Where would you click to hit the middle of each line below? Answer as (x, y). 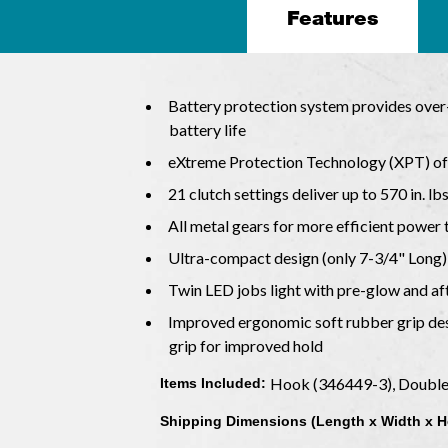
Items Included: (215, 383)
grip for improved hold (245, 346)
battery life (207, 130)
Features (332, 18)
